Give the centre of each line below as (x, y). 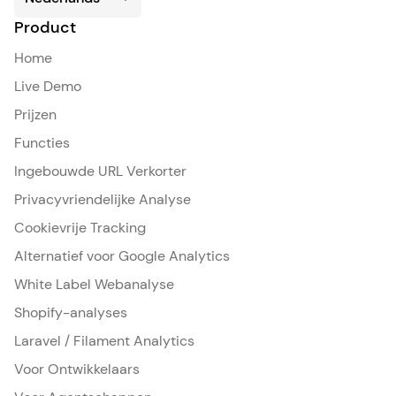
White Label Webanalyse (94, 284)
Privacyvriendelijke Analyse (103, 199)
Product (45, 27)
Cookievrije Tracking (80, 228)
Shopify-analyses (71, 312)
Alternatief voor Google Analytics (122, 256)
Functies (42, 143)
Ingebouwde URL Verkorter (100, 171)
